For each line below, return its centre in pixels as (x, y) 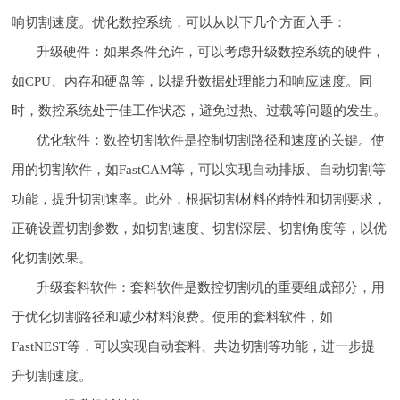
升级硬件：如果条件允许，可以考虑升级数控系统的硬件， (211, 52)
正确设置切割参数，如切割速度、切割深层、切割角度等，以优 (200, 229)
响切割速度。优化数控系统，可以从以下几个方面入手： (179, 22)
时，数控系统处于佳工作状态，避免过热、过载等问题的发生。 (200, 111)
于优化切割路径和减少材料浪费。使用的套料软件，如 (173, 317)
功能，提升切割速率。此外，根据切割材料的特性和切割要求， (200, 199)
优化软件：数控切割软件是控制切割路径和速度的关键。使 (211, 140)
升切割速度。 (52, 376)
